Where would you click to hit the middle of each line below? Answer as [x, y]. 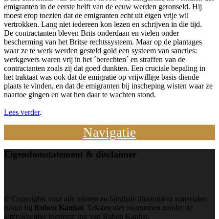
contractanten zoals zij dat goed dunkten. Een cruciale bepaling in [105, 68]
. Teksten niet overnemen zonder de [138, 208]
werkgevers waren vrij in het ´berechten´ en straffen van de [95, 59]
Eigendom [24, 154]
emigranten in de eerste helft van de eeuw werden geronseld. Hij [103, 6]
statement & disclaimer [91, 154]
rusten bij [19, 208]
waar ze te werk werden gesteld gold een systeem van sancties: [100, 50]
